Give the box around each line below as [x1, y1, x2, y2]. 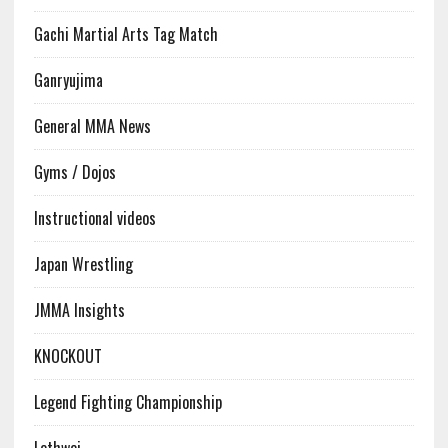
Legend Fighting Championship [33, 390, 222, 415]
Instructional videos [33, 206, 156, 231]
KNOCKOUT [33, 344, 102, 369]
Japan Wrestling [33, 252, 133, 277]
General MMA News [33, 114, 151, 139]
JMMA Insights [33, 298, 125, 323]
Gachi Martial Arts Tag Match [33, 22, 218, 47]
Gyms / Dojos [33, 160, 116, 185]
